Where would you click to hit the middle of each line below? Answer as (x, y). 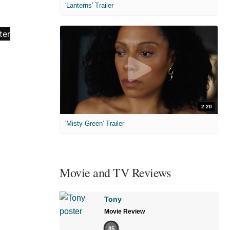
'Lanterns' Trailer (89, 5)
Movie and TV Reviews (115, 173)
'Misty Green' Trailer (95, 124)
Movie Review (124, 212)
